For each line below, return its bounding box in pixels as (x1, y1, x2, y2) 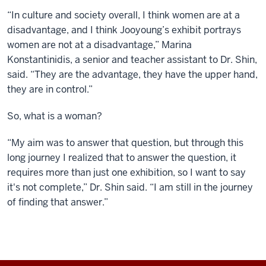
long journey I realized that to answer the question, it (7, 151, 236, 164)
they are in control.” (7, 83, 93, 96)
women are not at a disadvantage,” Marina (7, 38, 192, 51)
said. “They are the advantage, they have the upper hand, (7, 68, 258, 81)
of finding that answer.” (7, 195, 113, 208)
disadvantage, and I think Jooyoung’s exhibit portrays (7, 23, 241, 36)
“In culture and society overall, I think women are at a (7, 8, 240, 21)
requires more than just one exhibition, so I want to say (7, 166, 246, 179)
